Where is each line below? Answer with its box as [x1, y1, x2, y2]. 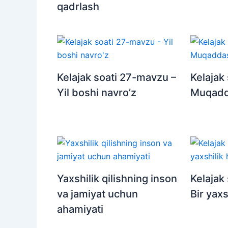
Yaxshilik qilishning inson [57, 173, 177, 185]
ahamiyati [57, 203, 103, 216]
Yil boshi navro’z [57, 87, 136, 99]
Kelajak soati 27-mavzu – [57, 71, 176, 84]
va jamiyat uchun [57, 188, 138, 201]
